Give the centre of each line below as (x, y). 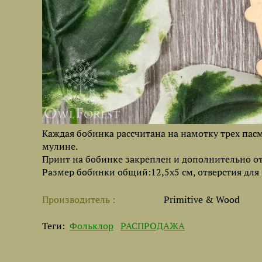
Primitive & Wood (202, 199)
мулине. (61, 146)
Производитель (77, 199)
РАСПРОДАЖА (153, 226)
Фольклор (92, 226)
